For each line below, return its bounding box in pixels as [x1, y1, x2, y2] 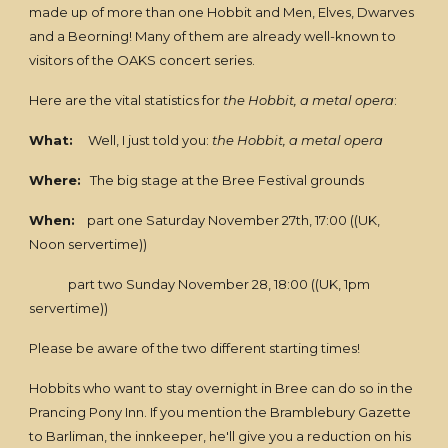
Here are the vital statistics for [29, 92, 224, 108]
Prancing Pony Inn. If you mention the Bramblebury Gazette [29, 404, 412, 420]
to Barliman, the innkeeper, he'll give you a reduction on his [29, 428, 412, 444]
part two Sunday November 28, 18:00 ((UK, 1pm [29, 276, 371, 292]
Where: [29, 172, 82, 188]
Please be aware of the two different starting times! [29, 340, 361, 356]
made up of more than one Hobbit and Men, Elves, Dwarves [29, 4, 415, 20]
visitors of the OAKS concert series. [29, 52, 256, 68]
